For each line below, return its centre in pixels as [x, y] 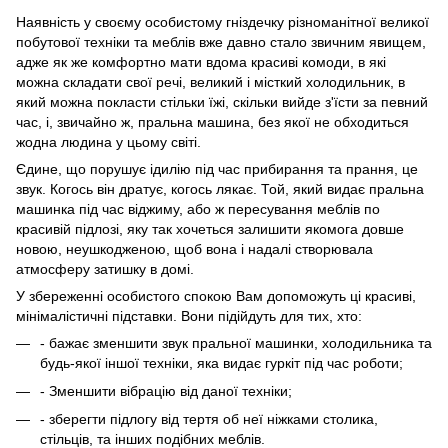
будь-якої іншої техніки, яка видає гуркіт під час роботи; [221, 362]
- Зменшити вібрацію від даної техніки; [166, 390]
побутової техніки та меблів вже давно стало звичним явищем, [221, 41]
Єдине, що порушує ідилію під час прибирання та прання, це [217, 168]
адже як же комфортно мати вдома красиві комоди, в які [201, 61]
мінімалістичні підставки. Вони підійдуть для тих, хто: [189, 315]
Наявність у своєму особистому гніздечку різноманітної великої [222, 21]
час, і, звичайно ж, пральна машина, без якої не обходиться [212, 121]
